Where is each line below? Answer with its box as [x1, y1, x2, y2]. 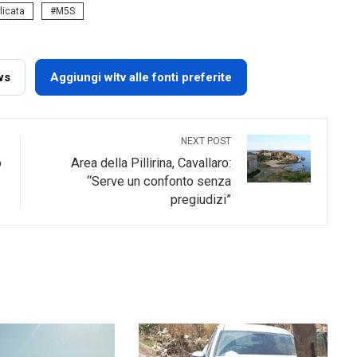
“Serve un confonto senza [87, 174, 232, 189]
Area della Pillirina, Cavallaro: [71, 155, 232, 171]
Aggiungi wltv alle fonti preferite [49, 70, 232, 84]
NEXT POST [181, 135, 232, 147]
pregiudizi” [171, 192, 232, 207]
